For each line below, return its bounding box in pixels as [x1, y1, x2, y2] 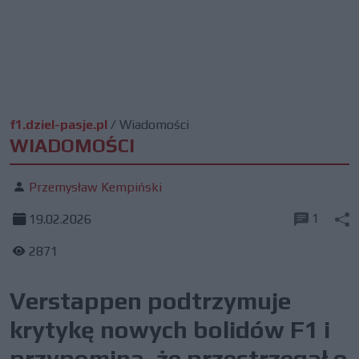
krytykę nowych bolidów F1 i [10, 316, 330, 344]
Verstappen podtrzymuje [10, 287, 291, 315]
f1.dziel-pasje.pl [10, 117, 107, 132]
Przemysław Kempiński [29, 179, 162, 195]
